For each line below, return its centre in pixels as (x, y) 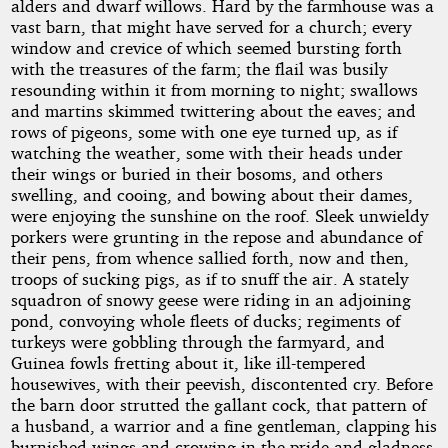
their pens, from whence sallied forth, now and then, (209, 258)
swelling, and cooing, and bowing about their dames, (211, 195)
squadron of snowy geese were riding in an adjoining (210, 300)
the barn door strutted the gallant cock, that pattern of (218, 405)
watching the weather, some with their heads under (206, 153)
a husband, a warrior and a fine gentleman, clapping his (223, 426)
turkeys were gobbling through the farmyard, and (197, 342)
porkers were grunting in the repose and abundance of (216, 237)
